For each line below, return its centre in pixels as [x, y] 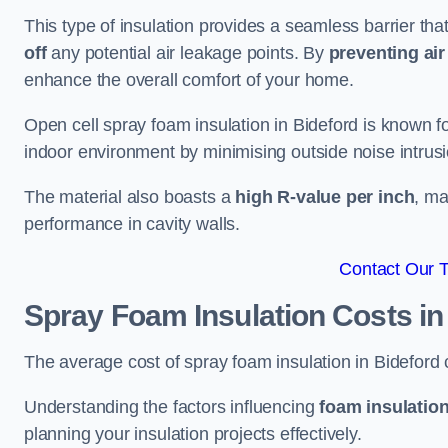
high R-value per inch [325, 197]
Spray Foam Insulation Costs [218, 315]
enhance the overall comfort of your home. [189, 80]
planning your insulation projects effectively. [193, 434]
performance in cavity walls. [132, 224]
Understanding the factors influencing [172, 407]
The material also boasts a [130, 197]
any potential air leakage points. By [187, 53]
